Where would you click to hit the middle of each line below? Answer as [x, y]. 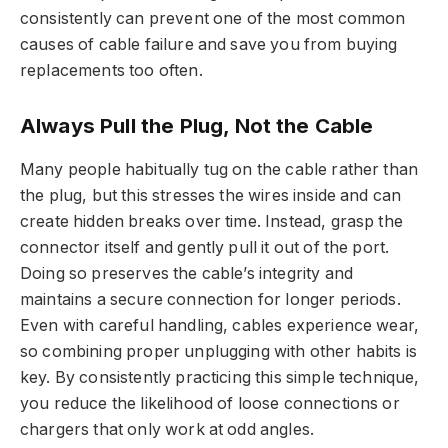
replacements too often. [111, 70]
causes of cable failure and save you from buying [209, 44]
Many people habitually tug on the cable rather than [219, 169]
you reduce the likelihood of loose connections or [210, 403]
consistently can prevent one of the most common [213, 18]
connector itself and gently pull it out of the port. [205, 247]
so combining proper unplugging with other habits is [219, 351]
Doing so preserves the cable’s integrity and [187, 273]
